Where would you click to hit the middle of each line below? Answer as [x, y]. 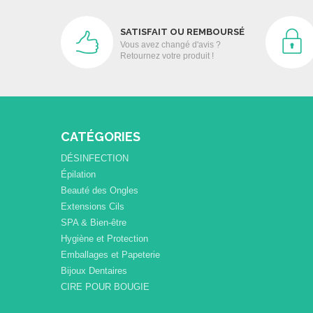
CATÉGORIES [101, 136]
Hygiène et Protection [104, 238]
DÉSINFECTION [95, 158]
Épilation [78, 174]
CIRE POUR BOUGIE [105, 286]
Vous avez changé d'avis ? [170, 44]
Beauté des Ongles [100, 190]
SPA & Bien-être [94, 222]
